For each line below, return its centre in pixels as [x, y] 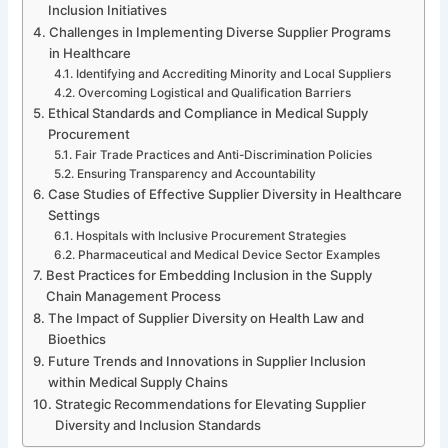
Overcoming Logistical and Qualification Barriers [214, 92]
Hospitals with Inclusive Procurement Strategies [210, 235]
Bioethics [77, 338]
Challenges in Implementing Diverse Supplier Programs [220, 31]
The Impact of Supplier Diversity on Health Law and [206, 317]
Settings [74, 214]
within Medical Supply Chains [138, 381]
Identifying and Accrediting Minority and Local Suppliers [233, 73]
